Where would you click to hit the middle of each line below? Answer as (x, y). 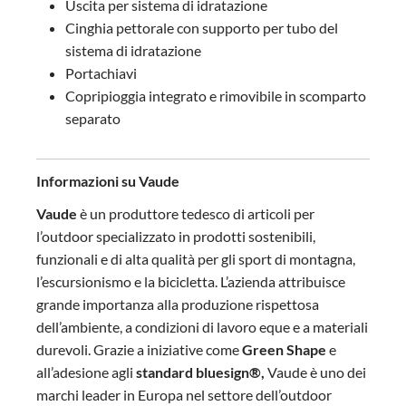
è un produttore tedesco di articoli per (196, 213)
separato (93, 118)
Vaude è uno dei (315, 372)
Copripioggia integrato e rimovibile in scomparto (216, 96)
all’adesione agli (86, 372)
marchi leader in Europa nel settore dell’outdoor (184, 395)
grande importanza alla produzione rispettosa (178, 304)
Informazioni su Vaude (108, 181)
